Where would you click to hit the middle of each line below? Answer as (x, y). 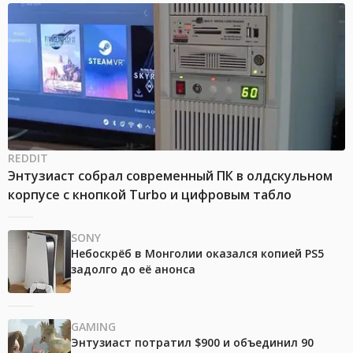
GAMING (93, 326)
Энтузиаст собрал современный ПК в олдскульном (170, 175)
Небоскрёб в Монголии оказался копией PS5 (197, 253)
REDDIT (28, 158)
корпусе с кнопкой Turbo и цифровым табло (150, 194)
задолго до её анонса (133, 269)
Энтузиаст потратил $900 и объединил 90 (192, 342)
